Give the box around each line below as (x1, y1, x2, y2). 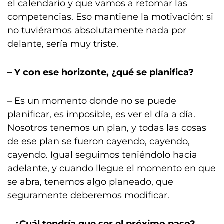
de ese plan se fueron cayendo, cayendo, (7, 136, 190, 147)
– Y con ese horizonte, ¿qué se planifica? (7, 67, 194, 78)
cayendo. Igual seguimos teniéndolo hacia (7, 149, 197, 160)
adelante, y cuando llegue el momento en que (7, 163, 216, 174)
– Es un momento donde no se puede (7, 95, 176, 106)
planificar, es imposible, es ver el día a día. (7, 109, 195, 120)
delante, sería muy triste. (7, 38, 118, 49)
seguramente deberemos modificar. (7, 190, 169, 201)
